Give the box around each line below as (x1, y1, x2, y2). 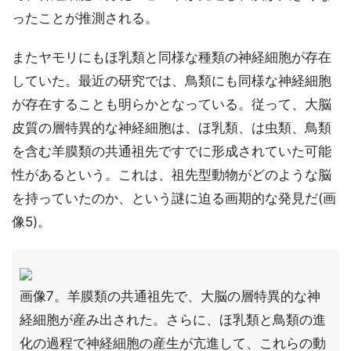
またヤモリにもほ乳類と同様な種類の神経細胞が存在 (12, 49, 331, 65)
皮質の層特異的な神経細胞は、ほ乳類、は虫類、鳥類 (12, 120, 331, 136)
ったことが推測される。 (12, 10, 158, 26)
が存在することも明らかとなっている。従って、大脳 (12, 96, 331, 112)
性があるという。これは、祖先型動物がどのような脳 (12, 167, 331, 183)
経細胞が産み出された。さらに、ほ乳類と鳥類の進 (20, 312, 326, 327)
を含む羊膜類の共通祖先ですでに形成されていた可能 (12, 143, 331, 159)
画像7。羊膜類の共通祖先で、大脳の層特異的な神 (20, 288, 320, 304)
